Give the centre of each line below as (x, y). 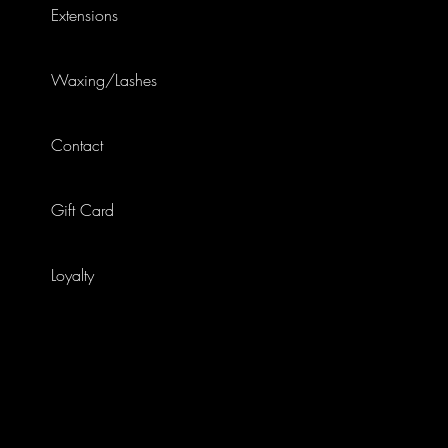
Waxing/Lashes (104, 80)
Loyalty (73, 275)
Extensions (85, 15)
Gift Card (83, 210)
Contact (77, 145)
